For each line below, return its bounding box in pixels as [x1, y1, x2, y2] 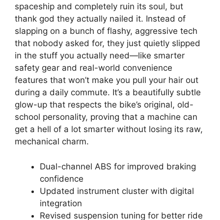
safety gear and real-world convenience [15, 63, 172, 73]
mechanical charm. [15, 137, 89, 146]
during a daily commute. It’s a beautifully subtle [15, 87, 201, 97]
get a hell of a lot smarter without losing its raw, [15, 124, 203, 134]
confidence [40, 173, 83, 184]
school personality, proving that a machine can [15, 112, 197, 122]
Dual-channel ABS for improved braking [40, 161, 196, 171]
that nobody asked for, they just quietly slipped [15, 38, 200, 48]
